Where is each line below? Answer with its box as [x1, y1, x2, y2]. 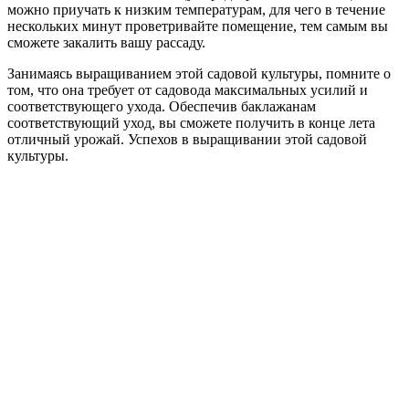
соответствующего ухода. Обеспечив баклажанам [7, 99, 316, 115]
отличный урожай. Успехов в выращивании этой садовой [7, 131, 367, 148]
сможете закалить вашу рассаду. [7, 35, 205, 51]
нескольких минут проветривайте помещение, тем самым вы [7, 18, 388, 35]
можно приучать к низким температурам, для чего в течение [7, 2, 385, 18]
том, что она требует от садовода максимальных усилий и [7, 82, 368, 99]
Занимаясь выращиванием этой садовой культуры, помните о [7, 66, 391, 82]
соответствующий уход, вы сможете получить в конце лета [7, 115, 375, 131]
